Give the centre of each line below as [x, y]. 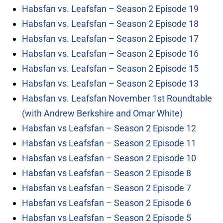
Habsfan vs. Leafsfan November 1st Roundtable [117, 99]
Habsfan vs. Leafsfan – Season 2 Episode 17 [110, 39]
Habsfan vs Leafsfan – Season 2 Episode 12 [109, 128]
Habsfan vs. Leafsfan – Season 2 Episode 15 [110, 69]
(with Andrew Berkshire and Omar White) [102, 113]
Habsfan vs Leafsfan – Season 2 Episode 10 [109, 158]
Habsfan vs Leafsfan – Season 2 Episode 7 [107, 188]
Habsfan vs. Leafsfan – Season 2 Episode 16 [110, 54]
